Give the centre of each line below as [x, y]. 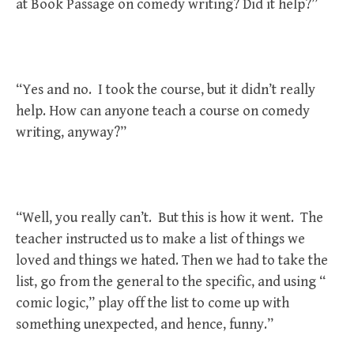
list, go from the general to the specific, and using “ [171, 282]
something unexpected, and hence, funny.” [145, 324]
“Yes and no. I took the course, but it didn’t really [166, 90]
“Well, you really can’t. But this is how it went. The [169, 218]
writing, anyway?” [71, 132]
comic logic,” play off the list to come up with [153, 303]
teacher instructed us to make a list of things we [160, 239]
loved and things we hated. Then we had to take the [172, 260]
